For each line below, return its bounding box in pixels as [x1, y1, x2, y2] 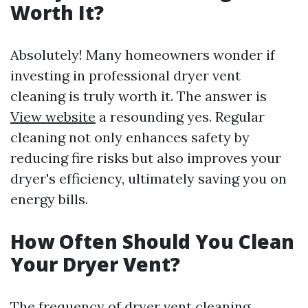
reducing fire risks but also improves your [10, 149, 281, 166]
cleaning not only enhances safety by [10, 129, 250, 146]
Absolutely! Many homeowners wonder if [10, 46, 275, 63]
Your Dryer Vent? [10, 251, 180, 277]
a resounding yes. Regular [96, 108, 265, 125]
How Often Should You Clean [10, 228, 294, 254]
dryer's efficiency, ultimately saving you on [10, 170, 287, 187]
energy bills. [10, 190, 88, 208]
